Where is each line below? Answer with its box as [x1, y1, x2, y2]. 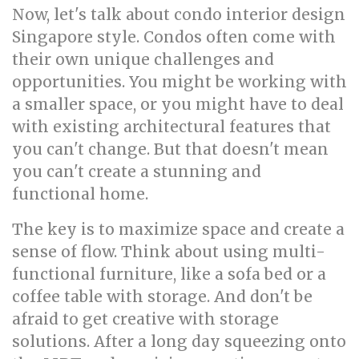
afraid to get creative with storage [12, 309, 279, 329]
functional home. [12, 184, 148, 204]
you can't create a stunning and [12, 162, 261, 181]
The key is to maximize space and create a [12, 220, 345, 239]
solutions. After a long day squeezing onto [12, 332, 346, 351]
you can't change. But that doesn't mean [12, 139, 329, 159]
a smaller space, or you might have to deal [12, 95, 344, 114]
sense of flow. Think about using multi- [12, 242, 325, 261]
